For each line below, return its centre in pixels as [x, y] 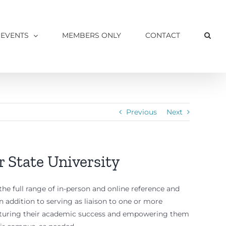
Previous [142, 112]
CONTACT [163, 35]
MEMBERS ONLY [92, 35]
